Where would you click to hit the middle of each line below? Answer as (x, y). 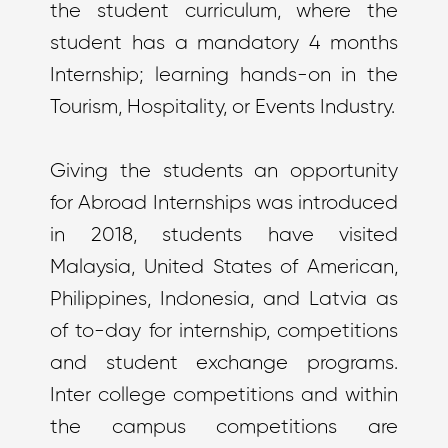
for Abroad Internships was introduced (224, 203)
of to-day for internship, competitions (224, 331)
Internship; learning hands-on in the (224, 75)
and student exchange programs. (224, 363)
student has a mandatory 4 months (224, 43)
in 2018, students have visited (224, 235)
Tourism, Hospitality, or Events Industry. (222, 107)
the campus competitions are (224, 427)
